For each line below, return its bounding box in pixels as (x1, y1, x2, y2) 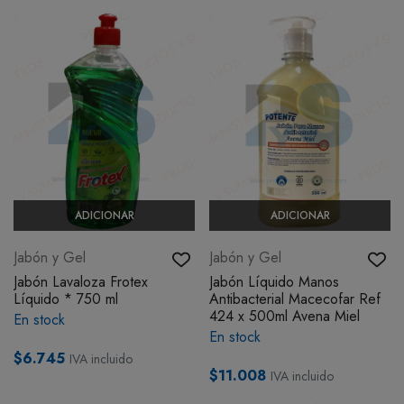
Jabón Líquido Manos (209, 271, 339, 293)
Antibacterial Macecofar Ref (209, 289, 381, 310)
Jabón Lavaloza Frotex (14, 271, 148, 293)
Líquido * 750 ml (14, 289, 118, 310)
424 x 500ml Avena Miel (209, 306, 360, 327)
